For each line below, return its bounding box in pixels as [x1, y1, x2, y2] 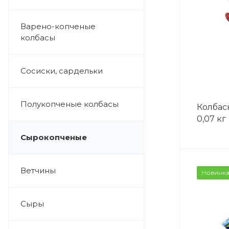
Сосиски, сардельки [20, 66, 103, 76]
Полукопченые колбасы [20, 99, 119, 109]
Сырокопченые [20, 132, 87, 142]
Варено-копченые [20, 21, 96, 31]
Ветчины [20, 166, 56, 175]
